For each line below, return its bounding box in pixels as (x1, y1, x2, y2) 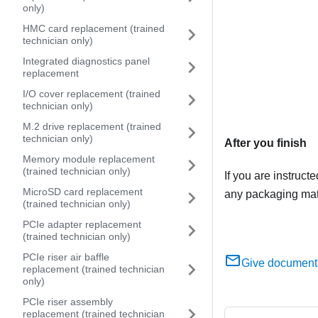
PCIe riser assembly (23, 296, 113, 307)
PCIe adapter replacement (23, 219, 141, 230)
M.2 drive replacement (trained (23, 121, 161, 132)
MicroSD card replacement (23, 186, 143, 197)
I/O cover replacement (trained (23, 88, 160, 99)
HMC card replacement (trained (23, 23, 165, 34)
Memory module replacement (23, 153, 155, 165)
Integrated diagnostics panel (23, 55, 150, 67)
